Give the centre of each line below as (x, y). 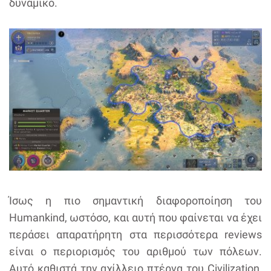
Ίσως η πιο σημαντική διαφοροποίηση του (135, 200)
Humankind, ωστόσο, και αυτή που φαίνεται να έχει (135, 217)
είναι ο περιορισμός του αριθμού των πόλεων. (135, 251)
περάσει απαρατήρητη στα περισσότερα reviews (135, 234)
